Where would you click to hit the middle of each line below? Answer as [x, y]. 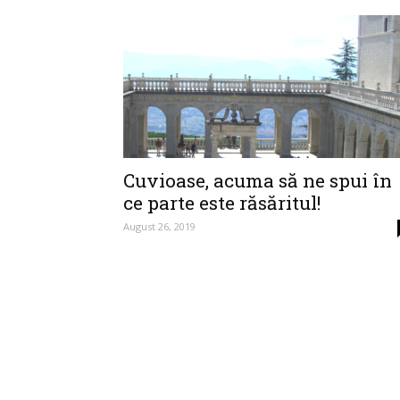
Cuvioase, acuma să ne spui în [258, 180]
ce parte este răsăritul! [222, 203]
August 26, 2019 [159, 226]
